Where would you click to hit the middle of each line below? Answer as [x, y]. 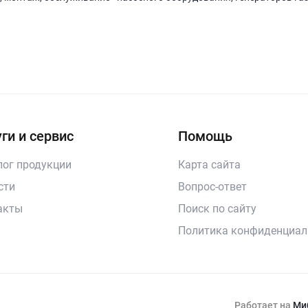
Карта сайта [209, 165]
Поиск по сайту [217, 209]
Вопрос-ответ [212, 187]
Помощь [205, 136]
